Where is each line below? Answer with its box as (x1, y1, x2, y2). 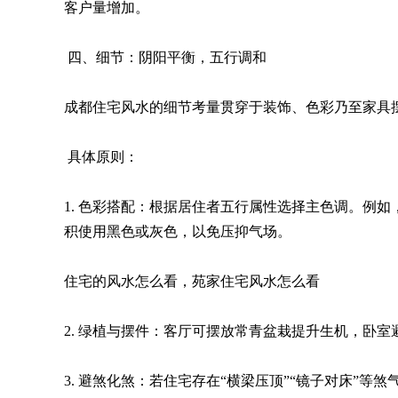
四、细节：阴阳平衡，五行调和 (64, 50, 267, 65)
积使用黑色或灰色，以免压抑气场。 (64, 224, 291, 239)
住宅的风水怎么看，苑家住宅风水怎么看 (64, 274, 320, 289)
